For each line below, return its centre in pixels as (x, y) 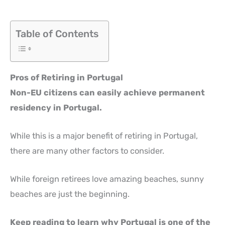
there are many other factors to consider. (87, 151)
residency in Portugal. (56, 107)
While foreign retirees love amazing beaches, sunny (107, 179)
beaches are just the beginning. (70, 194)
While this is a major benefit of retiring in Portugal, (104, 136)
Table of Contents (57, 34)
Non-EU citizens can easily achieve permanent (107, 92)
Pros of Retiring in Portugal (67, 77)
